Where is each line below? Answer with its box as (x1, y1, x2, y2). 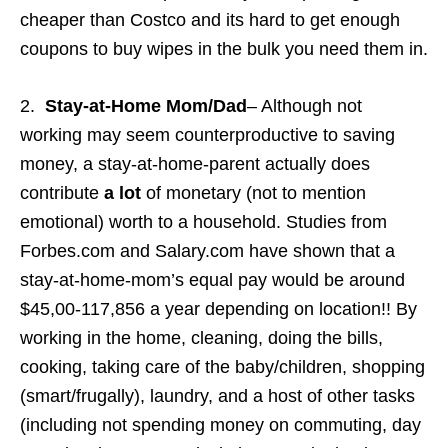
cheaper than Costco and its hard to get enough (20, 9, 400, 30)
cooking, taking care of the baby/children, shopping (20, 356, 425, 377)
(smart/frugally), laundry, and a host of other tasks (20, 385, 415, 406)
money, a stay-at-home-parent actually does (20, 153, 370, 174)
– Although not (247, 95, 362, 116)
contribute (20, 182, 104, 203)
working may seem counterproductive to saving (20, 124, 395, 145)
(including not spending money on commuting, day (20, 414, 421, 435)
